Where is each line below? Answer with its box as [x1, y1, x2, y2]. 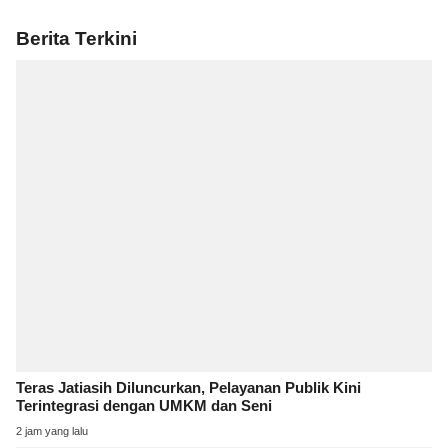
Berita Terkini [16, 27, 137, 49]
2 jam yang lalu [16, 425, 88, 438]
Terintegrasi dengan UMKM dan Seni [16, 398, 272, 415]
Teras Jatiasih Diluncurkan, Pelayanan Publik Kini [16, 380, 361, 397]
